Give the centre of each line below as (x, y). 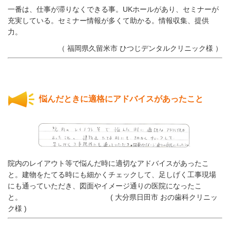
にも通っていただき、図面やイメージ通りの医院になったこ (105, 186)
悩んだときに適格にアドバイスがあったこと (121, 99)
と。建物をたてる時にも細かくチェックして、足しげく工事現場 (112, 174)
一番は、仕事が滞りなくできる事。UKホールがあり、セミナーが (113, 9)
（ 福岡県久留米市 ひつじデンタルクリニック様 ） (140, 49)
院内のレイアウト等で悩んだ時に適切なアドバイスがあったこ (108, 163)
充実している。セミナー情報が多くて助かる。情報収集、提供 (108, 21)
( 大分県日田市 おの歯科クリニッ (164, 197)
